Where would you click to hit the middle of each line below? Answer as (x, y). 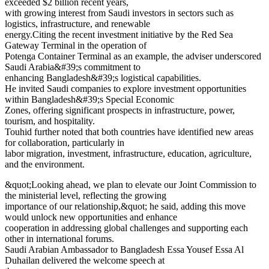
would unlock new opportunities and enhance (91, 217)
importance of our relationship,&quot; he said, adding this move (125, 206)
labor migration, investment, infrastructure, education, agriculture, (128, 153)
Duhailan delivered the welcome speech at (85, 260)
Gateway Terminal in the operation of (76, 45)
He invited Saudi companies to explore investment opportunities (125, 88)
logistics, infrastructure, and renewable (77, 23)
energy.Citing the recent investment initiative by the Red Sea (119, 34)
